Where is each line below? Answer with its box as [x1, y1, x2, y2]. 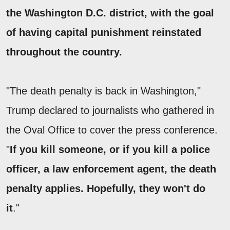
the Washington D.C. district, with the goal [6, 7, 214, 18]
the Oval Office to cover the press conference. [6, 124, 218, 136]
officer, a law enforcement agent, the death [6, 163, 216, 175]
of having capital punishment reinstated [6, 26, 201, 38]
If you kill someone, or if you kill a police [10, 143, 210, 155]
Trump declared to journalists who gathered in [6, 104, 214, 116]
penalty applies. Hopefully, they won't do [6, 182, 205, 194]
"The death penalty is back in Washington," [6, 85, 201, 97]
